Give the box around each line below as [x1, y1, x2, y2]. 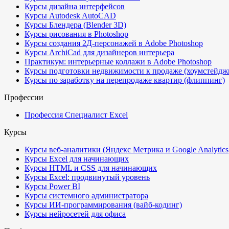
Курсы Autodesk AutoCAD [25, 11, 116, 20]
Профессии [4, 93, 43, 102]
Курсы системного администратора [25, 191, 148, 200]
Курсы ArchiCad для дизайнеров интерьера [25, 48, 174, 57]
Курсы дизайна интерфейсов [25, 2, 125, 11]
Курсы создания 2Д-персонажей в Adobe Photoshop [25, 39, 203, 48]
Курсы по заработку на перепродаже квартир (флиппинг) [25, 76, 225, 84]
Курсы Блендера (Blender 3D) [25, 20, 126, 29]
